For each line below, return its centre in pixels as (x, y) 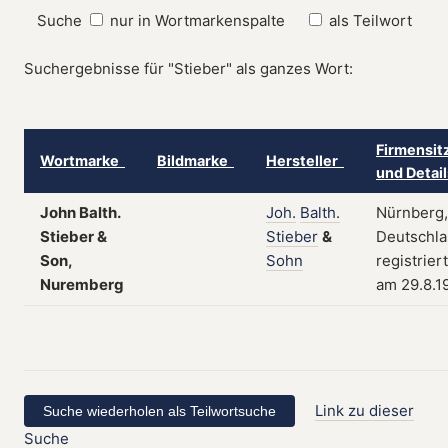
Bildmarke (195, 160)
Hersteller (305, 160)
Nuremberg (82, 284)
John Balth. (80, 212)
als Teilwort (370, 20)
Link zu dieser (365, 410)
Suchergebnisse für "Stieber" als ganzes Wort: (188, 68)
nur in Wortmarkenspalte (197, 20)
